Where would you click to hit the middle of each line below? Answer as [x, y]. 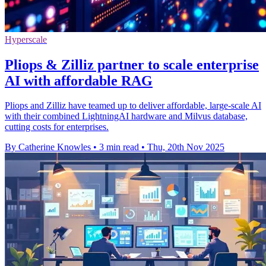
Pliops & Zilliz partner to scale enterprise [132, 64]
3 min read [119, 147]
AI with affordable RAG [79, 80]
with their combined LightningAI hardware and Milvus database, [126, 116]
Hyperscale [26, 39]
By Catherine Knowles [48, 147]
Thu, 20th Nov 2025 [186, 147]
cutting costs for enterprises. [57, 127]
